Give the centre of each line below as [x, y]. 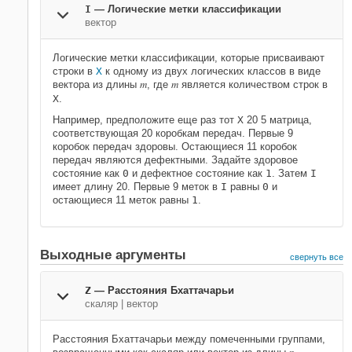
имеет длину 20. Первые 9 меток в [137, 187]
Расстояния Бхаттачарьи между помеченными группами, [189, 339]
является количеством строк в [253, 84]
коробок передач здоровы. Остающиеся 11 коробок [175, 147]
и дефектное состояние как [197, 173]
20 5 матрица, [278, 120]
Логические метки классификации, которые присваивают [189, 58]
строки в [74, 71]
